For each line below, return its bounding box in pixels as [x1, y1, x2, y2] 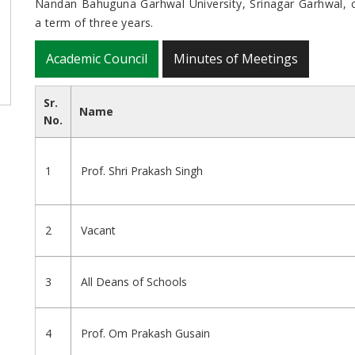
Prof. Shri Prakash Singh [81, 163, 203, 179]
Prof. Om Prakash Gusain [81, 326, 210, 342]
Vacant [81, 223, 116, 239]
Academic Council [46, 50, 147, 68]
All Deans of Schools [81, 274, 187, 290]
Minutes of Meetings [174, 50, 298, 68]
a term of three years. [35, 15, 154, 31]
